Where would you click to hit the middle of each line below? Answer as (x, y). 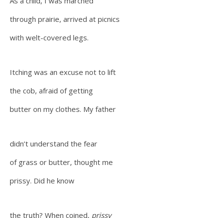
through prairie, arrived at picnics (66, 19)
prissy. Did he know (43, 181)
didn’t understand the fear (54, 144)
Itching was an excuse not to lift (64, 72)
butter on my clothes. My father (64, 109)
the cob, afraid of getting (52, 91)
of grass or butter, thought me (62, 162)
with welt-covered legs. (50, 37)
